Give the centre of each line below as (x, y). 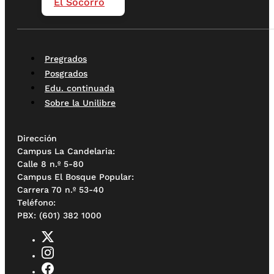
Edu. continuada (80, 88)
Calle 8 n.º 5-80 (50, 164)
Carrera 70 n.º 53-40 (61, 190)
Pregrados (66, 59)
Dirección (39, 139)
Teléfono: (36, 203)
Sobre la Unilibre (80, 103)
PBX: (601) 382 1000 (59, 216)
